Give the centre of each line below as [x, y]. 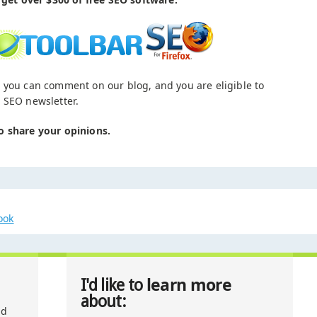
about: [103, 302]
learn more [189, 284]
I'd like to [114, 286]
